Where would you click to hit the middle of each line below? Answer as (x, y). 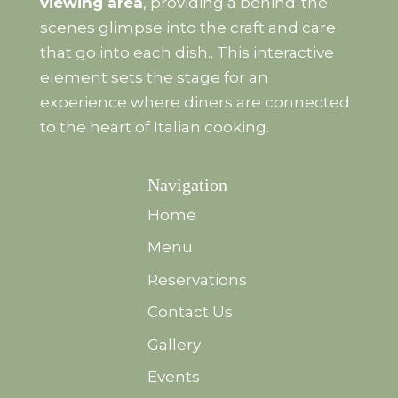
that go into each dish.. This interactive (187, 52)
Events (174, 377)
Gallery (175, 344)
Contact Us (191, 312)
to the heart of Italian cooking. (154, 127)
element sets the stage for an (154, 77)
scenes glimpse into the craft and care (187, 27)
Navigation (188, 184)
